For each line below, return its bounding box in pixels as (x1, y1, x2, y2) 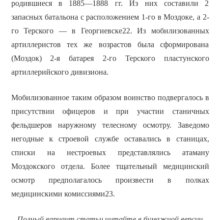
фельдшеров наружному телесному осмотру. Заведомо (11, 121, 209, 130)
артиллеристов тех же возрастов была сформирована (11, 40, 209, 49)
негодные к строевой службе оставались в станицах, (11, 135, 209, 143)
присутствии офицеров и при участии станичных (11, 107, 209, 116)
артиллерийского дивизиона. (11, 68, 109, 77)
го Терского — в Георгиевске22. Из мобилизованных (11, 27, 209, 35)
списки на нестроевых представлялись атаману (11, 148, 209, 157)
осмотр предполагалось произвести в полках (11, 176, 209, 185)
